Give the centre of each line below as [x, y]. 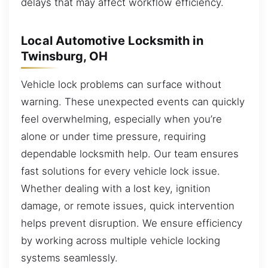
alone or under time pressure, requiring [113, 137]
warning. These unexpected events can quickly [133, 102]
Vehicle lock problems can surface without [121, 85]
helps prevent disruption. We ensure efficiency [132, 223]
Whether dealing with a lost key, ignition [116, 189]
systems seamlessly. [69, 258]
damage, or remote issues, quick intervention [128, 206]
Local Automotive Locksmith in [112, 40]
